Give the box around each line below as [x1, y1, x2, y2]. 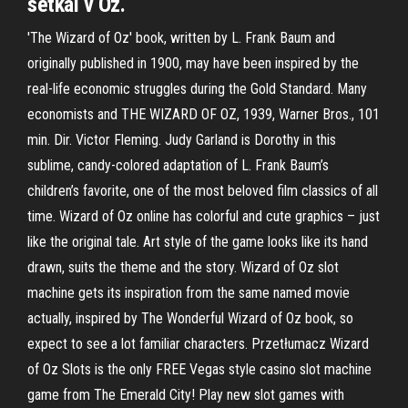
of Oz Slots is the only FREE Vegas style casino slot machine [27, 361, 372, 378]
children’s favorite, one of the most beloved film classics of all [27, 182, 378, 199]
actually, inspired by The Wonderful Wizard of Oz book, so [27, 310, 353, 327]
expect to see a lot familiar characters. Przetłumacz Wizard [27, 335, 369, 352]
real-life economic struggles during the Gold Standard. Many [27, 80, 367, 97]
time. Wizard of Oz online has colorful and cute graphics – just [27, 208, 380, 225]
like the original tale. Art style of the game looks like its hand [27, 233, 368, 250]
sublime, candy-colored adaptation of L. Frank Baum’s [27, 157, 329, 174]
